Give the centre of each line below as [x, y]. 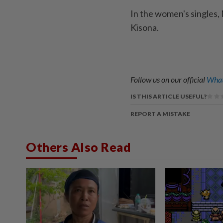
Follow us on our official [168, 79]
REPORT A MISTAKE [160, 113]
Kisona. [145, 27]
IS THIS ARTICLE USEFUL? [168, 96]
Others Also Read [78, 147]
